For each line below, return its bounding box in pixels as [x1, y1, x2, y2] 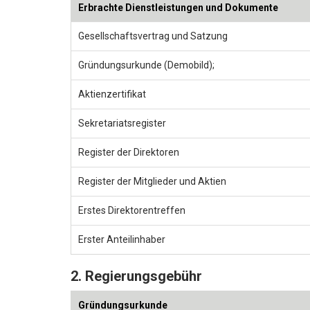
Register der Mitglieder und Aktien [78, 175, 226, 187]
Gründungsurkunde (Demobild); [78, 59, 215, 71]
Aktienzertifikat [78, 88, 146, 100]
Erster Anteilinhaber [78, 233, 165, 245]
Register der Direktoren [78, 146, 179, 158]
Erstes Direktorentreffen [78, 204, 185, 216]
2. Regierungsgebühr [71, 267, 202, 284]
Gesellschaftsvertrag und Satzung [78, 30, 228, 42]
